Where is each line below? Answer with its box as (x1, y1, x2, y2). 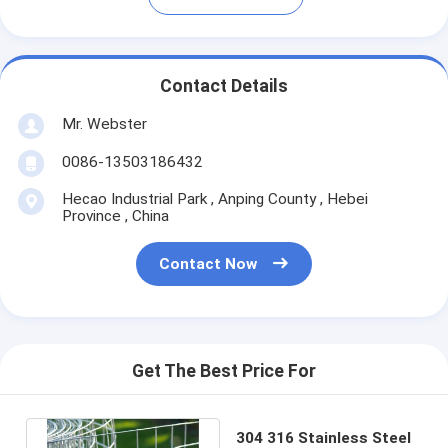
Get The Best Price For (132, 361, 316, 382)
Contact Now (159, 255, 258, 274)
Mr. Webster (61, 114, 147, 133)
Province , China (61, 206, 169, 225)
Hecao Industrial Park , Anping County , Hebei (61, 189, 368, 208)
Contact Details (160, 76, 288, 97)
